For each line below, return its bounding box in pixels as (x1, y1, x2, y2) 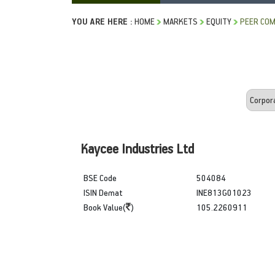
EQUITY (206, 15, 231, 27)
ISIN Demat (83, 186, 123, 198)
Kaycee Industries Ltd (80, 139, 194, 157)
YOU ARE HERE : (72, 15, 133, 27)
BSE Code (83, 171, 117, 184)
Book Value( (83, 201, 126, 213)
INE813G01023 (196, 186, 252, 198)
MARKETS (163, 15, 198, 27)
